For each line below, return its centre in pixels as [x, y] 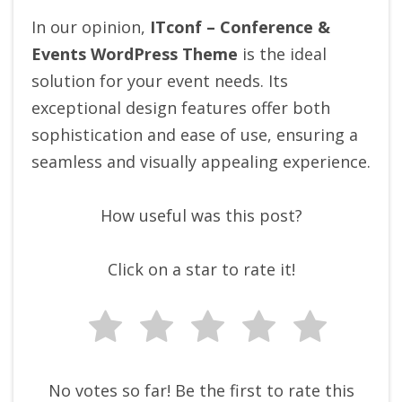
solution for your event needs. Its [160, 81]
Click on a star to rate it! [201, 270]
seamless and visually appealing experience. [201, 162]
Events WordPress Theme [135, 54]
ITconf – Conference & [238, 27]
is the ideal [282, 54]
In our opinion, [88, 27]
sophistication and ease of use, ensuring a [195, 135]
